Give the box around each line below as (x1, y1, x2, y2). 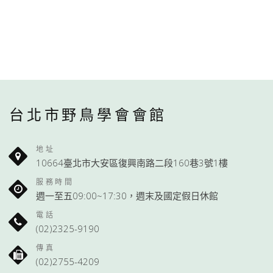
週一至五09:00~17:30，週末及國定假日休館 (36, 189, 218, 202)
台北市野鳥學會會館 (9, 104, 168, 124)
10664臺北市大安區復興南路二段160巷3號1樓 (36, 156, 228, 169)
